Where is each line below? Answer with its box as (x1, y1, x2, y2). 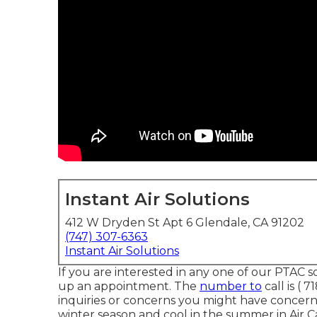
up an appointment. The (58, 279, 200, 293)
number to (200, 279, 262, 293)
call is (262, 279, 297, 293)
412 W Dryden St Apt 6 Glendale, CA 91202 (65, 216, 304, 229)
